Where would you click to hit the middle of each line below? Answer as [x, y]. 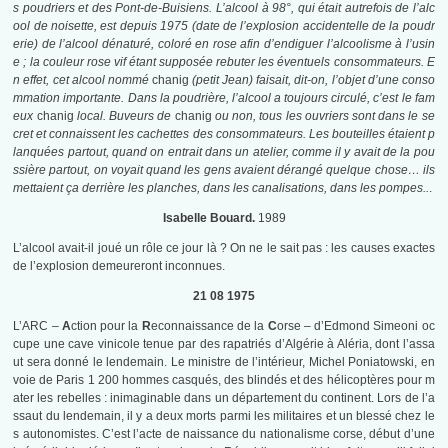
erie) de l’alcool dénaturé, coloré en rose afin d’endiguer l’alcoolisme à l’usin [224, 44]
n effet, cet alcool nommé [82, 80]
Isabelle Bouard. [208, 218]
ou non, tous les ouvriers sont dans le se [323, 116]
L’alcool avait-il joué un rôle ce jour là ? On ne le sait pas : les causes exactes [224, 248]
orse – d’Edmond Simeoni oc [355, 326]
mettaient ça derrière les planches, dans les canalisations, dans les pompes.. [221, 188]
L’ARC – [37, 326]
